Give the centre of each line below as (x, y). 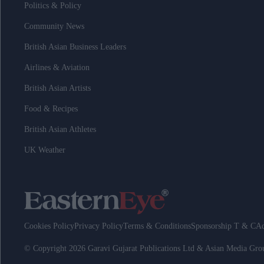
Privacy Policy (99, 226)
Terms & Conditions (157, 226)
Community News (54, 27)
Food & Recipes (51, 109)
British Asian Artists (57, 88)
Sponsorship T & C (223, 226)
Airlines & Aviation (57, 68)
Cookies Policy (49, 226)
